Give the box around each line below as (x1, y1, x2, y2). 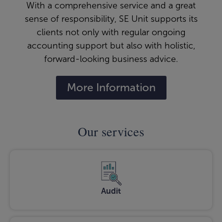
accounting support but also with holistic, (27, 40, 195, 52)
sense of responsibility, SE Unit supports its (24, 13, 198, 25)
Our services (78, 123, 144, 140)
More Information (66, 81, 156, 95)
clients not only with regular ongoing (37, 27, 185, 38)
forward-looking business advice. (44, 54, 178, 65)
